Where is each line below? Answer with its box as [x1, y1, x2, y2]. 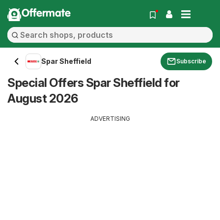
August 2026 [7, 91, 78, 106]
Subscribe [176, 57, 206, 65]
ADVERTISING [90, 115, 130, 122]
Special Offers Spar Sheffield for [7, 76, 180, 90]
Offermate [22, 8, 71, 19]
